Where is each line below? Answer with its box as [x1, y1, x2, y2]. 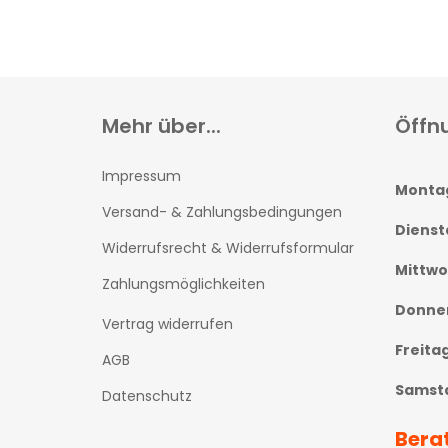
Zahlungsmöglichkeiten [102, 274, 265, 294]
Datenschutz [102, 386, 192, 406]
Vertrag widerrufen [102, 314, 233, 334]
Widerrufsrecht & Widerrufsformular [102, 238, 354, 258]
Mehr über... [102, 112, 221, 140]
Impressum [102, 166, 181, 186]
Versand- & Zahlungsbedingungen [102, 202, 342, 222]
